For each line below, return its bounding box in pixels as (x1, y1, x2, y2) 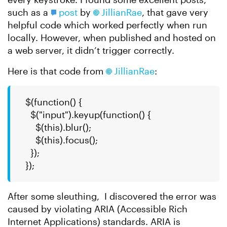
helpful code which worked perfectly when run (8, 19, 207, 30)
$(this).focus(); (25, 134, 98, 145)
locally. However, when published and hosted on (8, 32, 216, 43)
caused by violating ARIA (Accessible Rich (8, 203, 187, 214)
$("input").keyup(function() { (25, 109, 151, 120)
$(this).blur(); (25, 122, 91, 133)
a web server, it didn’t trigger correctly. (8, 45, 174, 56)
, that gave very (142, 7, 208, 18)
